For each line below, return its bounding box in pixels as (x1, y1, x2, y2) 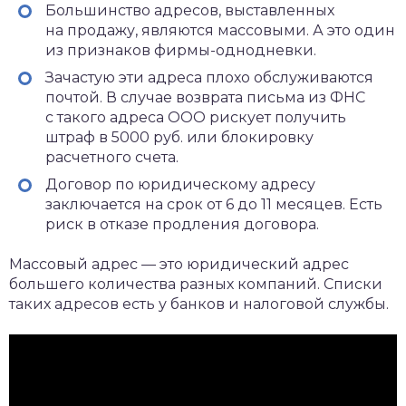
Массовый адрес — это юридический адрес (9, 255, 349, 273)
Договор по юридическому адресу (45, 175, 315, 193)
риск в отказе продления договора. (45, 215, 319, 233)
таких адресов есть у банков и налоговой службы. (9, 295, 389, 313)
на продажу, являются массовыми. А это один (45, 21, 395, 39)
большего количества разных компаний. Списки (9, 275, 382, 293)
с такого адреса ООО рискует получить (45, 108, 346, 126)
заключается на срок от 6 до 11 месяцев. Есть (45, 195, 382, 213)
